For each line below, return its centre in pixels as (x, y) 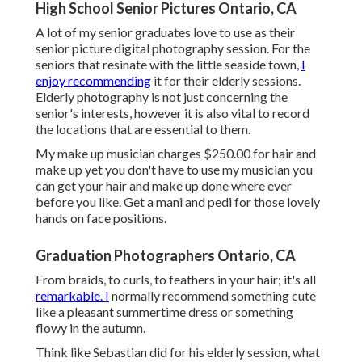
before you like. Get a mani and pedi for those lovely (178, 202)
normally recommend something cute (213, 296)
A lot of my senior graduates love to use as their (165, 32)
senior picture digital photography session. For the (173, 48)
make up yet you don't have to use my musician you (174, 170)
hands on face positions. (101, 218)
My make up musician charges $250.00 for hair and (176, 154)
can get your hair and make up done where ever (164, 186)
